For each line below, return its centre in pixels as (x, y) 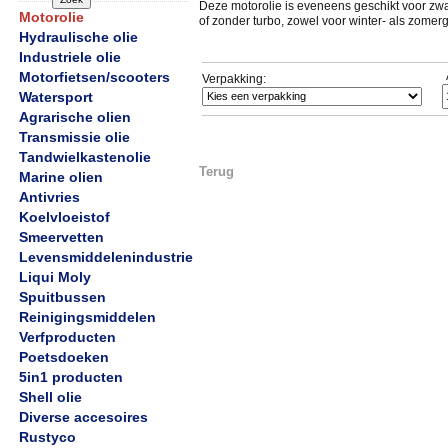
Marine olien (61, 177)
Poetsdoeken (64, 357)
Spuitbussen (62, 297)
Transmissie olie (74, 137)
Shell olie (50, 397)
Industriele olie (70, 57)
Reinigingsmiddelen (87, 317)
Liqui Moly (55, 277)
